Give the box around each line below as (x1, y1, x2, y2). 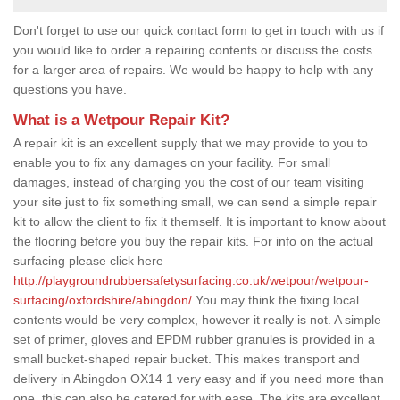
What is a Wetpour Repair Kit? (13, 111, 229, 129)
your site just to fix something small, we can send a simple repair (13, 194, 377, 209)
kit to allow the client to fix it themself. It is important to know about (13, 213, 386, 229)
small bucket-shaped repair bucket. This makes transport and (13, 351, 360, 366)
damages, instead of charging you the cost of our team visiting (13, 174, 364, 189)
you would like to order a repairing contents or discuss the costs (13, 42, 372, 57)
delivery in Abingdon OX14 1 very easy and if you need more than (13, 371, 384, 386)
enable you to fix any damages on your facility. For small (13, 154, 330, 170)
